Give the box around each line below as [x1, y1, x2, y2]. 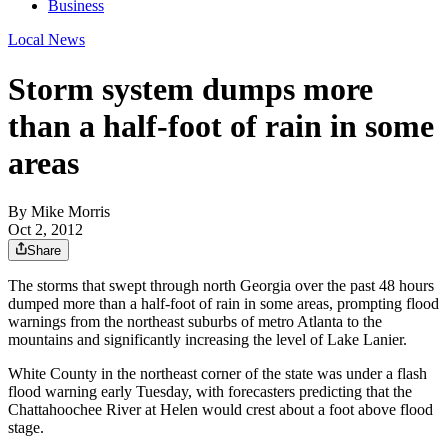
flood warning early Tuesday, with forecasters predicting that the [8, 383, 412, 401]
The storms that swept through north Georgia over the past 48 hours [8, 277, 434, 295]
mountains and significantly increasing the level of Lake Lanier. [8, 331, 407, 349]
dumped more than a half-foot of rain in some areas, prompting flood [8, 295, 439, 313]
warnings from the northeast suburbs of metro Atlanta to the [8, 313, 382, 331]
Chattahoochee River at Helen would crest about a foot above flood [8, 401, 433, 419]
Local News [8, 31, 85, 49]
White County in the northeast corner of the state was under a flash [8, 365, 427, 383]
